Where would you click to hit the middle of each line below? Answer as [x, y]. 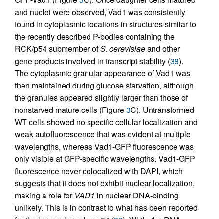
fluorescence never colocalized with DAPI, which [99, 171]
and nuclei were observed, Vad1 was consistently [100, 12]
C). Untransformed [162, 110]
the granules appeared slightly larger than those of [101, 98]
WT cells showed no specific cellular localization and [106, 122]
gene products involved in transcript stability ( [92, 61]
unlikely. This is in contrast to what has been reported [106, 208]
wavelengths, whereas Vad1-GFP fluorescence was [104, 146]
